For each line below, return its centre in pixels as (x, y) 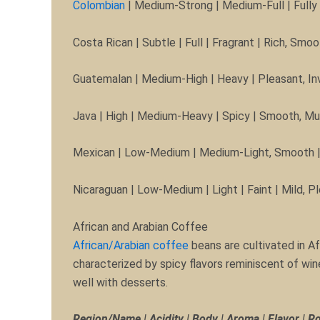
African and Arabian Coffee (140, 226)
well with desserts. (120, 282)
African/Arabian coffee (131, 245)
